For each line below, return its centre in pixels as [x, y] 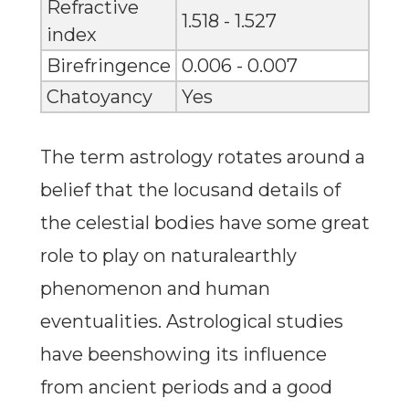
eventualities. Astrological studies [191, 322]
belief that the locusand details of [190, 190]
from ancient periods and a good [186, 388]
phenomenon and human [155, 289]
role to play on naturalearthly [168, 256]
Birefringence [108, 66]
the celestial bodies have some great [204, 223]
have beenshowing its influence [183, 355]
